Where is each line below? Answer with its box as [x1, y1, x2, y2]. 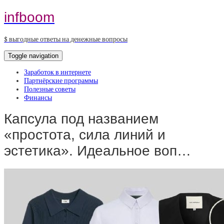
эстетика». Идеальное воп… [4, 143, 191, 159]
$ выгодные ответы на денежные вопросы [4, 34, 127, 43]
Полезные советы [24, 84, 75, 93]
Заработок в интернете [24, 67, 91, 76]
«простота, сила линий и [4, 127, 165, 143]
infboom [4, 9, 54, 25]
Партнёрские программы [24, 76, 98, 85]
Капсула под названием [4, 111, 158, 127]
